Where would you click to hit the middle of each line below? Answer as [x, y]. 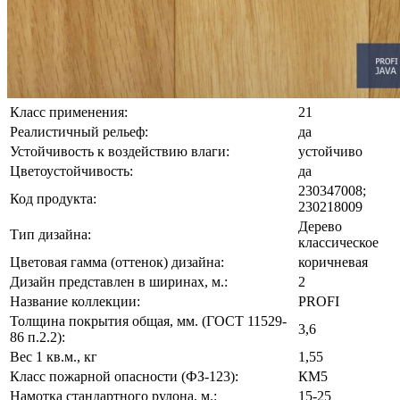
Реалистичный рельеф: [79, 132]
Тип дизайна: [50, 235]
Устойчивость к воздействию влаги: [120, 152]
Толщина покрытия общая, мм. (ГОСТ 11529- [148, 321]
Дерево [320, 227]
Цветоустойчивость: [71, 171]
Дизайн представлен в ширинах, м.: [119, 282]
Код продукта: [53, 199]
